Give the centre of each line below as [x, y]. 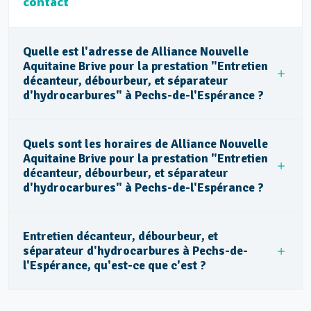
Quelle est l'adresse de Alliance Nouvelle [136, 51]
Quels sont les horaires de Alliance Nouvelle [145, 144]
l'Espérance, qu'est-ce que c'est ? [115, 265]
